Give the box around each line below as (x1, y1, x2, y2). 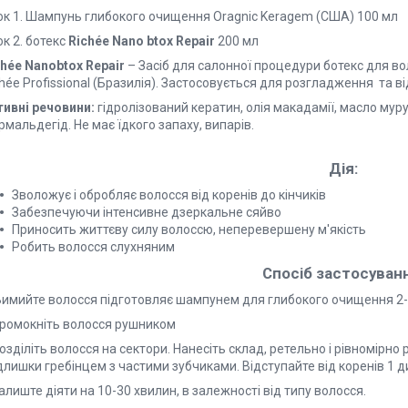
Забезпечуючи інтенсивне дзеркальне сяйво (12, 205, 281, 219)
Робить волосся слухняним (12, 240, 175, 254)
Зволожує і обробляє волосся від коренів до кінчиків (12, 188, 326, 202)
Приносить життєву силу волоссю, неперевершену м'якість (12, 222, 366, 237)
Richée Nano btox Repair (68, 34, 215, 48)
